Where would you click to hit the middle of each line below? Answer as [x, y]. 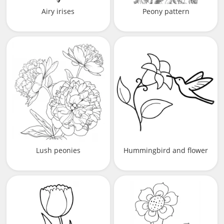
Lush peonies [58, 150]
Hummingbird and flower [166, 150]
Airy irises [58, 11]
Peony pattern [166, 11]
